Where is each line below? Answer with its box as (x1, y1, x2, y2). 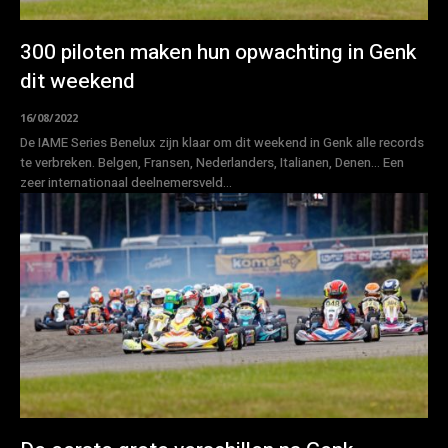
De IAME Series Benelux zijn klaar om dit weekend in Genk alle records (20, 133, 424, 153)
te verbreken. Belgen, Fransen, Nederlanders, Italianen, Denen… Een (20, 153, 404, 173)
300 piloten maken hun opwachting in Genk (20, 37, 416, 69)
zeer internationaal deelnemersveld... (20, 173, 232, 193)
